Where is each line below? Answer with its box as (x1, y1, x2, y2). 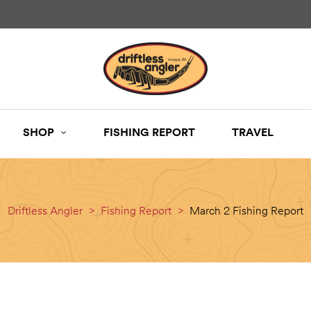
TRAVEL (232, 125, 274, 140)
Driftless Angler (8, 203, 83, 218)
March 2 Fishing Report (190, 203, 303, 218)
